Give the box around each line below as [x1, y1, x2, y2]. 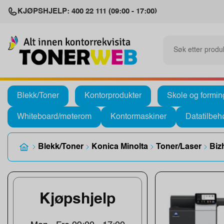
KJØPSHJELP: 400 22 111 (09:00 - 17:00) [17, 7, 157, 15]
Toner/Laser [156, 142, 201, 151]
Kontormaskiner [110, 112, 166, 121]
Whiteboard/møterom [17, 112, 91, 121]
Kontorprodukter [84, 91, 141, 100]
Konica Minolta [91, 142, 148, 151]
